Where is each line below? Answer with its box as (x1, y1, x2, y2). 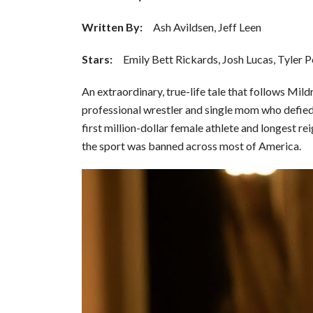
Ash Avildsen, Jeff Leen (143, 20, 261, 34)
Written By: (82, 20, 143, 34)
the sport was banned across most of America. (82, 139, 301, 152)
